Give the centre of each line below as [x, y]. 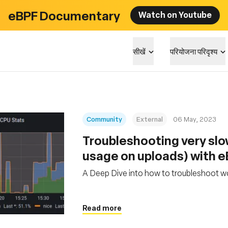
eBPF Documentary [64, 15]
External [150, 119]
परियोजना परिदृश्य [194, 51]
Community [104, 119]
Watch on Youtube [175, 14]
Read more [102, 208]
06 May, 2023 [195, 119]
